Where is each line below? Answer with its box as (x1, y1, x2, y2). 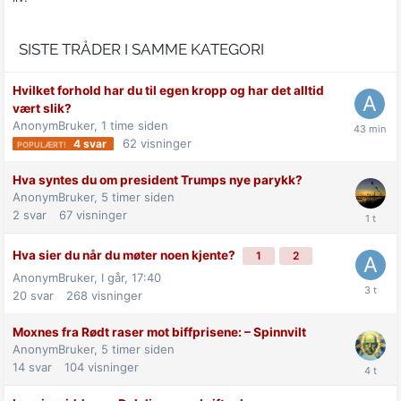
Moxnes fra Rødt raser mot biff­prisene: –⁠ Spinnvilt (13, 325, 306, 340)
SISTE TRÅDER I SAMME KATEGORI (19, 39, 264, 58)
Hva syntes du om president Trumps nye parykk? (13, 173, 303, 188)
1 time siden (101, 117, 168, 132)
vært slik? (13, 100, 72, 115)
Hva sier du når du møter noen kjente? (13, 248, 238, 263)
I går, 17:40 (101, 270, 161, 286)
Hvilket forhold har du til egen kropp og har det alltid (13, 82, 324, 98)
